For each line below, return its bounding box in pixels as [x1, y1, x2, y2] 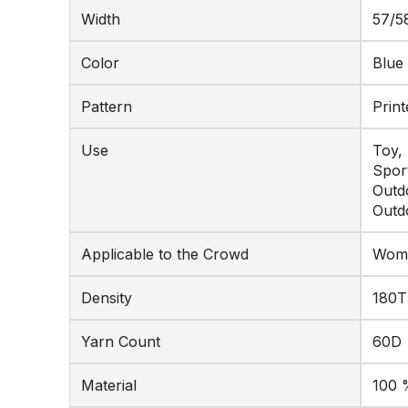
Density [81, 289, 132, 307]
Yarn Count [81, 332, 160, 351]
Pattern [81, 97, 132, 116]
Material [81, 376, 137, 394]
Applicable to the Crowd [81, 245, 249, 263]
